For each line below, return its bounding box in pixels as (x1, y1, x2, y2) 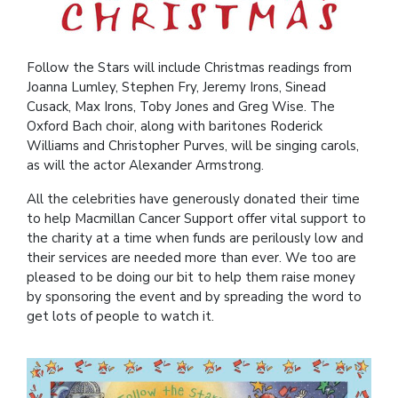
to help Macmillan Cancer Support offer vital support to (27, 210, 366, 227)
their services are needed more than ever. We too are (27, 249, 356, 267)
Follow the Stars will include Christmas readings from (27, 59, 352, 76)
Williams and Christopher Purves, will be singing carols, (27, 137, 359, 155)
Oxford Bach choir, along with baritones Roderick (27, 117, 322, 135)
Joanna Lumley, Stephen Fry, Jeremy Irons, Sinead (27, 78, 326, 96)
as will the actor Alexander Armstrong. (27, 156, 264, 174)
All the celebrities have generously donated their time (27, 190, 360, 208)
